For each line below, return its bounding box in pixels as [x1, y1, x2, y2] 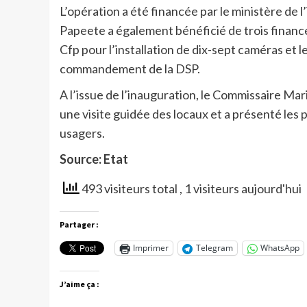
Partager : [60, 219, 99, 230]
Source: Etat [60, 151, 128, 167]
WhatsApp [260, 242, 299, 254]
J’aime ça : [60, 278, 99, 289]
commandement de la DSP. [60, 61, 200, 76]
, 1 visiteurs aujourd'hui [180, 181, 302, 196]
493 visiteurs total [79, 181, 180, 196]
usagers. [60, 125, 105, 140]
